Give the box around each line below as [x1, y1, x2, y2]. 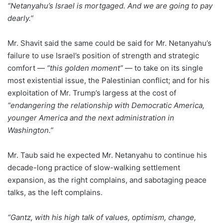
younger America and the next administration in [7, 113, 174, 122]
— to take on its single [123, 63, 203, 73]
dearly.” [7, 13, 33, 23]
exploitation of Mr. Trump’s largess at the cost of [7, 88, 176, 98]
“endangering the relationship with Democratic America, [7, 101, 205, 110]
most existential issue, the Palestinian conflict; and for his [7, 76, 210, 85]
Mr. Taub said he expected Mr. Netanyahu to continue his [7, 150, 207, 160]
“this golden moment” [47, 63, 123, 73]
